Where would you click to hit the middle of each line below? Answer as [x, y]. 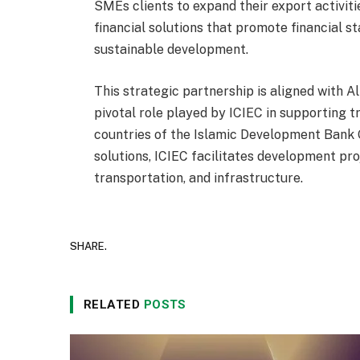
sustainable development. [172, 50]
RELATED [114, 305]
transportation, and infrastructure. [199, 178]
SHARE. [88, 246]
